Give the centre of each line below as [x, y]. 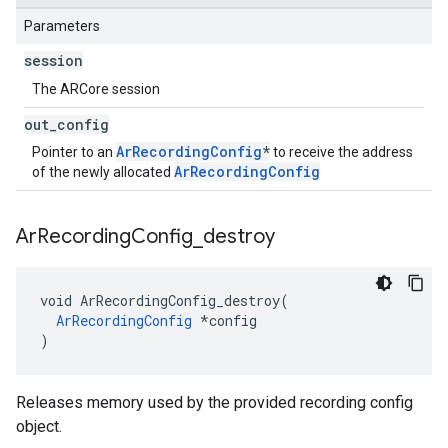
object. [39, 426]
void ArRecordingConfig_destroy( [164, 300]
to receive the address [341, 152]
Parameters [62, 26]
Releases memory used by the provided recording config [214, 402]
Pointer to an [74, 152]
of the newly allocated [103, 172]
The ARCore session [96, 89]
